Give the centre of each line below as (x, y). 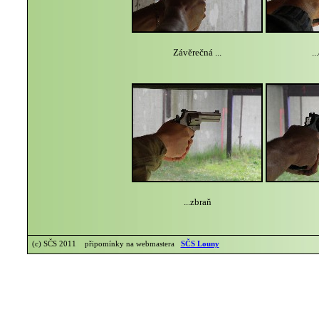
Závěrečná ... (198, 53)
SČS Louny (200, 244)
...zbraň (197, 202)
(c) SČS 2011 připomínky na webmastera (104, 244)
